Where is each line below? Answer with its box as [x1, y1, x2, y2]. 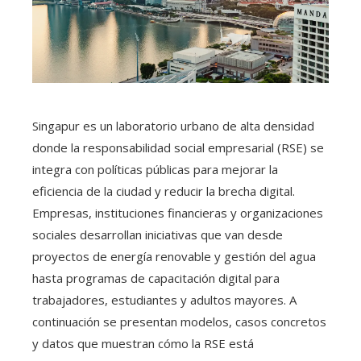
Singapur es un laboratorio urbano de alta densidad [32, 118, 314, 135]
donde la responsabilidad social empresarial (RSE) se [32, 139, 324, 156]
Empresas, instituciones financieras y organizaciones [32, 205, 323, 222]
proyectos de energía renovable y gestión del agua [32, 248, 316, 265]
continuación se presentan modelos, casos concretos [32, 313, 326, 330]
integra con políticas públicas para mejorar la [32, 161, 278, 178]
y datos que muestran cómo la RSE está [32, 335, 254, 352]
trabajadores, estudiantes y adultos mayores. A [32, 292, 297, 309]
